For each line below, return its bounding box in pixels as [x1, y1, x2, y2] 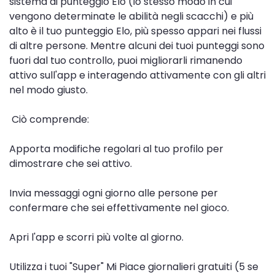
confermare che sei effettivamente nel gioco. [9, 201, 229, 215]
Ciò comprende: [9, 112, 89, 127]
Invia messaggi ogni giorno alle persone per [9, 186, 218, 201]
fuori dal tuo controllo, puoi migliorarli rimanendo [9, 53, 242, 68]
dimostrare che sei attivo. [9, 157, 132, 171]
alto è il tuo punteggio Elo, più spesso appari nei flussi [9, 24, 261, 39]
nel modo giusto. [9, 83, 88, 98]
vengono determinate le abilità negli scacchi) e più [9, 9, 254, 24]
